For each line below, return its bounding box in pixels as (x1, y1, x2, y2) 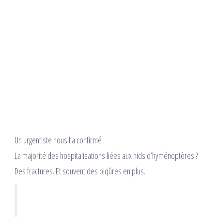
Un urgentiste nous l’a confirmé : (15, 134, 105, 146)
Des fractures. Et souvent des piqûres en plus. (15, 165, 145, 177)
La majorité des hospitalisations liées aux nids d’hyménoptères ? (15, 150, 198, 162)
